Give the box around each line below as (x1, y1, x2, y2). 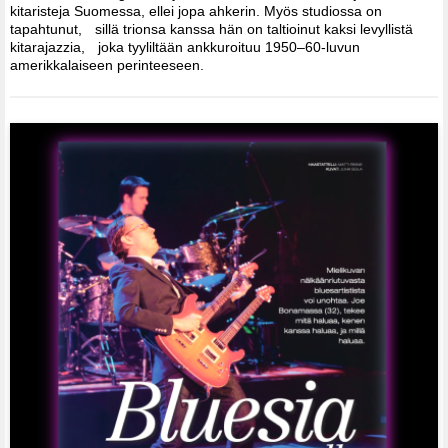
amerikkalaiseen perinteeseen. (10, 57, 208, 74)
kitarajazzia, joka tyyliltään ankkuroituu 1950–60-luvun (10, 39, 360, 56)
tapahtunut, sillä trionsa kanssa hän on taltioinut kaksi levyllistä (10, 21, 413, 38)
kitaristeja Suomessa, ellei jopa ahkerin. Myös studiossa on (10, 3, 382, 20)
